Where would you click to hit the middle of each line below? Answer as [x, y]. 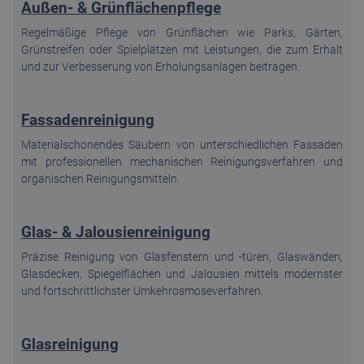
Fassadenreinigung [88, 119]
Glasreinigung [70, 344]
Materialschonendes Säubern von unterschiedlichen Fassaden [182, 144]
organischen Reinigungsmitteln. [100, 178]
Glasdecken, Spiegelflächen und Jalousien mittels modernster [182, 273]
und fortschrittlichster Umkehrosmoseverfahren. [142, 290]
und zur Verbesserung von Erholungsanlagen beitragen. [160, 66]
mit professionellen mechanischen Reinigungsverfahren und [182, 161]
